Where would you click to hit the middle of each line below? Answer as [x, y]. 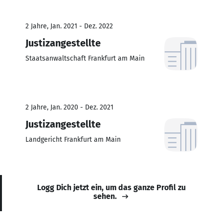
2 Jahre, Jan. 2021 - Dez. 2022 [69, 26]
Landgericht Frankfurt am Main [73, 139]
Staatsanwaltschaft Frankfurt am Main [85, 58]
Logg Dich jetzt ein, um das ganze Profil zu [111, 187]
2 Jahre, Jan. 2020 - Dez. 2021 [69, 107]
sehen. [105, 196]
